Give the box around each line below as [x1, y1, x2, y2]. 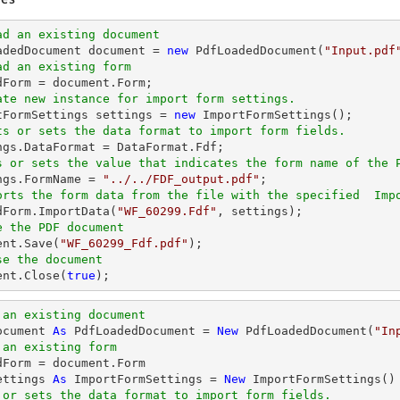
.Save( [17, 237, 60, 250]
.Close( [17, 269, 67, 282]
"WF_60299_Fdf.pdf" [60, 237, 188, 250]
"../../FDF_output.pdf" [103, 172, 260, 186]
